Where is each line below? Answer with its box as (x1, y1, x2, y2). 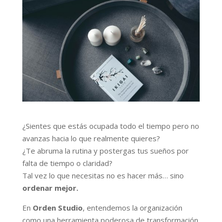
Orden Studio (32, 202, 83, 213)
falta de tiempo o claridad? (22, 158, 112, 168)
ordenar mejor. (22, 182, 78, 193)
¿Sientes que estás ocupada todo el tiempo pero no (22, 120, 199, 131)
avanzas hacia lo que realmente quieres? (22, 133, 160, 143)
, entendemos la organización (82, 202, 182, 213)
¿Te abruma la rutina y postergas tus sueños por (22, 145, 189, 156)
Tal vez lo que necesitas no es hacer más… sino (22, 170, 184, 180)
